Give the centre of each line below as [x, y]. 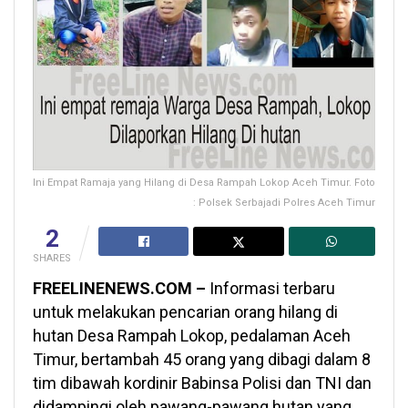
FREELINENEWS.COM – [119, 288]
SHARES [52, 258]
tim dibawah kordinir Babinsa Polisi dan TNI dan [202, 382]
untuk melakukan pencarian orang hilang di [185, 311]
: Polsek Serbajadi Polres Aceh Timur [284, 202]
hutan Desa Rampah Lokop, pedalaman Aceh [192, 335]
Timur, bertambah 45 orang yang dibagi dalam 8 [202, 359]
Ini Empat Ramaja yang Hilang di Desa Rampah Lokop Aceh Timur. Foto [204, 182]
